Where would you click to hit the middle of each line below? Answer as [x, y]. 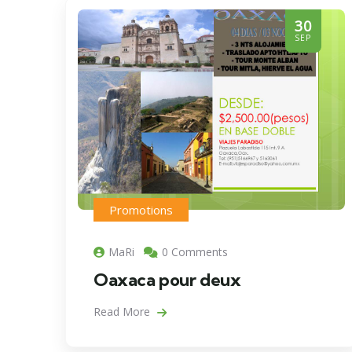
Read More [123, 311]
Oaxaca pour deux [167, 279]
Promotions [141, 209]
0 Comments [195, 251]
